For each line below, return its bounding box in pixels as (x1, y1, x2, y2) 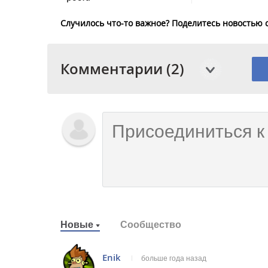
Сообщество (120, 219, 181, 230)
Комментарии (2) (60, 59, 184, 78)
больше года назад (141, 254, 206, 263)
